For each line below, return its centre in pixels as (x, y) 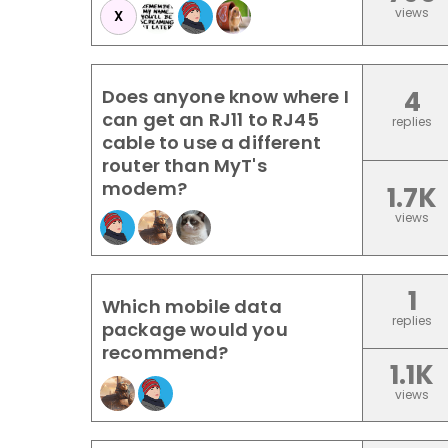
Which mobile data (192, 306)
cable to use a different (211, 142)
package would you (195, 329)
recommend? (165, 352)
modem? (144, 188)
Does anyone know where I (225, 96)
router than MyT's (184, 165)
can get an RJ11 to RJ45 (210, 119)
